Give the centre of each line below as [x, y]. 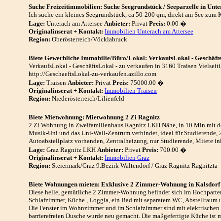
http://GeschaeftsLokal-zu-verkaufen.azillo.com [92, 74]
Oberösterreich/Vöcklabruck [89, 39]
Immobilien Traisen [131, 91]
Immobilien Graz [127, 158]
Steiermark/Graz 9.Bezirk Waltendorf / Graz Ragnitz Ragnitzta [134, 166]
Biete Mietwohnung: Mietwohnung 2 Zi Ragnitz [94, 117]
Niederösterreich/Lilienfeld [87, 98]
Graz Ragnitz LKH [71, 150]
